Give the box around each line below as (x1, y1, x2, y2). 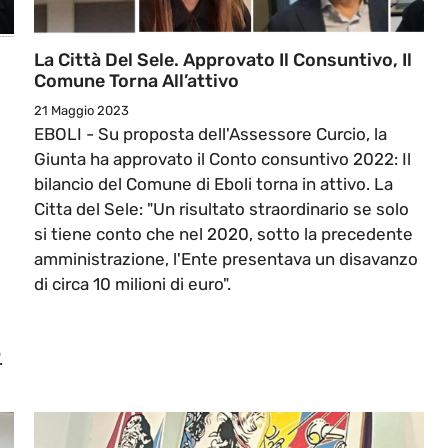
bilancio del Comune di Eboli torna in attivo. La (34, 174, 393, 195)
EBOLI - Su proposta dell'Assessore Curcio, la (34, 124, 387, 145)
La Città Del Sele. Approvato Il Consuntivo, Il (34, 49, 412, 72)
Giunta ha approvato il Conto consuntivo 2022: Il (34, 149, 411, 170)
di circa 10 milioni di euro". (34, 274, 235, 295)
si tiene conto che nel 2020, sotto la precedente (34, 224, 413, 245)
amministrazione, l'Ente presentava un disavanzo (34, 249, 418, 270)
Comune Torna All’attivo (34, 70, 239, 93)
